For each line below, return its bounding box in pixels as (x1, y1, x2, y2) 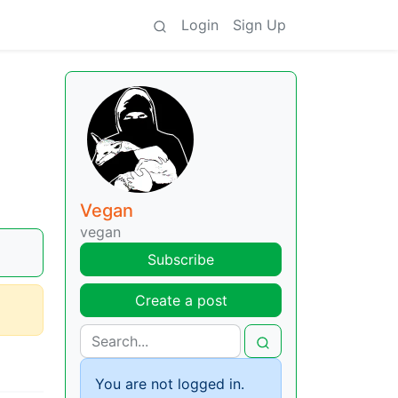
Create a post (134, 291, 227, 309)
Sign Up (233, 16, 286, 34)
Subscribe (147, 251, 214, 268)
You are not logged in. (95, 375, 244, 393)
